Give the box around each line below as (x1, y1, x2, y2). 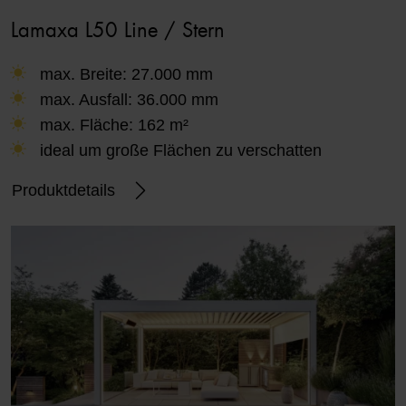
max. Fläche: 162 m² (40, 115, 189, 134)
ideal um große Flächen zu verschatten (40, 140, 323, 159)
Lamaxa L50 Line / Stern (11, 21, 225, 41)
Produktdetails (12, 180, 115, 199)
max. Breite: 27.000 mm (40, 64, 214, 83)
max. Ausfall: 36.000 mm (40, 90, 219, 109)
